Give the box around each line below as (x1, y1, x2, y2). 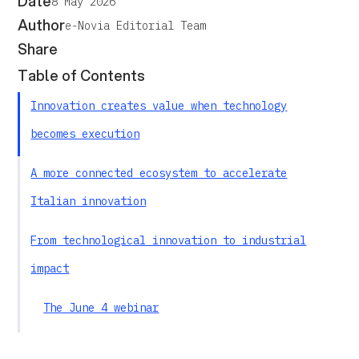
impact (30, 261, 70, 276)
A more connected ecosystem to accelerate (30, 166, 288, 180)
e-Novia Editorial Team (65, 18, 207, 33)
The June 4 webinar (43, 301, 159, 315)
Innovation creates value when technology (30, 99, 288, 113)
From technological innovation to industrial (30, 233, 307, 248)
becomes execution (30, 127, 140, 141)
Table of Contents (18, 65, 146, 86)
